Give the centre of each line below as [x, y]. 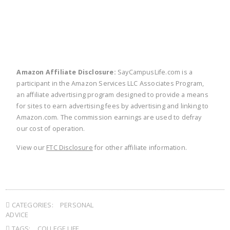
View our [32, 147]
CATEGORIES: [32, 205]
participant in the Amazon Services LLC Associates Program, [110, 83]
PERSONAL [77, 205]
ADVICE [17, 214]
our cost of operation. [51, 128]
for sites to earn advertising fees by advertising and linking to [113, 106]
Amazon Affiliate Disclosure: [66, 72]
